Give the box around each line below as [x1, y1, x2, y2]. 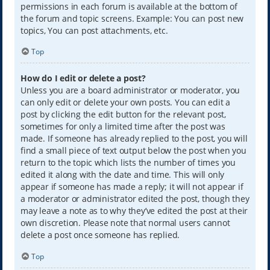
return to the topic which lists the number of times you [20, 157, 236, 169]
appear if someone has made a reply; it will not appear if [20, 181, 243, 193]
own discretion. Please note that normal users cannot [20, 217, 230, 229]
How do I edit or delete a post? [20, 72, 146, 84]
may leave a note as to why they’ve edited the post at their [20, 205, 248, 217]
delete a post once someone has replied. [20, 229, 180, 241]
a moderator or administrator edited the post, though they [20, 193, 250, 205]
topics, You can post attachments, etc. [20, 24, 168, 36]
